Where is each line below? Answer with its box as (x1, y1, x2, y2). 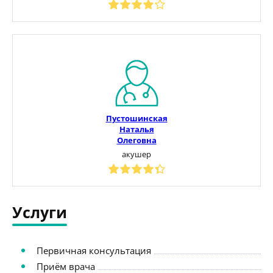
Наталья (119, 123, 154, 135)
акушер (122, 148, 151, 160)
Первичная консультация (37, 244, 151, 257)
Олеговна (116, 134, 157, 146)
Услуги (12, 201, 67, 222)
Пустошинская (105, 112, 168, 124)
